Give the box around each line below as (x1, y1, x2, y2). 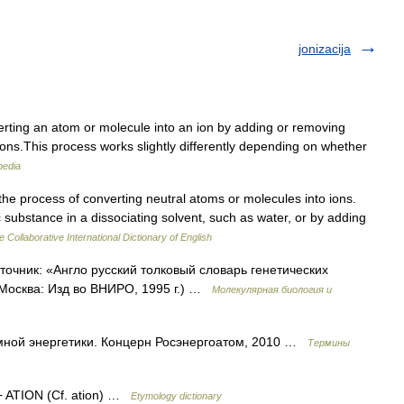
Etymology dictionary (131, 390, 222, 401)
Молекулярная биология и (212, 284, 332, 295)
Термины (308, 337, 350, 348)
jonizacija (298, 41, 351, 56)
